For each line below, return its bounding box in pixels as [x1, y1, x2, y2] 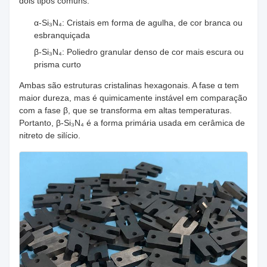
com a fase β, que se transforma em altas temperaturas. [19, 105, 232, 115]
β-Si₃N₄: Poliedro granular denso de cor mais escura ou [34, 47, 244, 57]
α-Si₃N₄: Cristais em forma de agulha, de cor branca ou [34, 18, 243, 27]
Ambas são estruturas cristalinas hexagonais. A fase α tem [19, 80, 239, 90]
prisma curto [34, 60, 81, 69]
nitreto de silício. [19, 131, 80, 140]
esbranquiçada [34, 30, 90, 40]
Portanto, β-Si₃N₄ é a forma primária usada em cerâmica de [19, 118, 245, 128]
